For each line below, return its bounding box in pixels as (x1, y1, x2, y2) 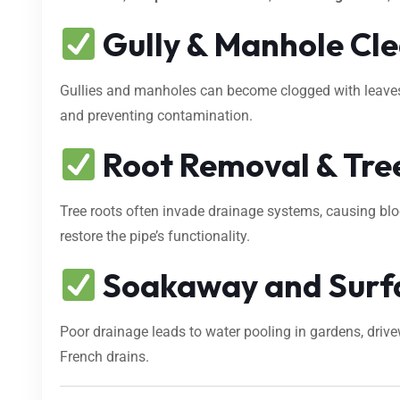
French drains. (60, 348, 149, 366)
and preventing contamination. (60, 107, 253, 125)
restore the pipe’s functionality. (60, 228, 250, 246)
